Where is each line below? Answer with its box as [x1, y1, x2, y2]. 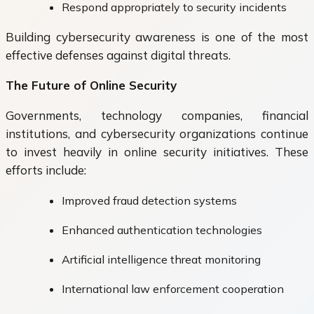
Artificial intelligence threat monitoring [62, 252, 261, 267]
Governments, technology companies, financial [6, 108, 308, 123]
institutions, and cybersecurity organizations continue [6, 126, 308, 142]
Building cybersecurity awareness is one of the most [6, 29, 308, 45]
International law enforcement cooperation [62, 282, 284, 296]
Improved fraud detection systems [62, 193, 237, 208]
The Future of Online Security [6, 78, 177, 93]
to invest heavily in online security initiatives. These [6, 144, 308, 160]
